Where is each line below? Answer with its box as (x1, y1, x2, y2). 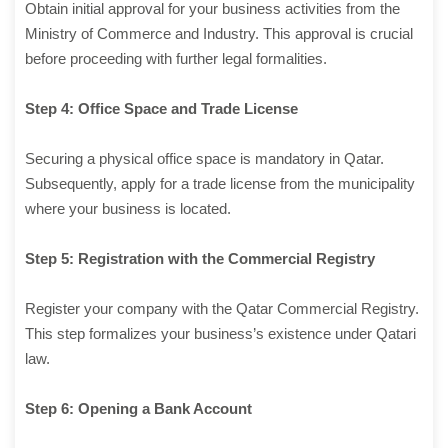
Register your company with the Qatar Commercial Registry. (25, 300, 419, 318)
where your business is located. (25, 200, 231, 218)
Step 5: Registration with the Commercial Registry (25, 250, 375, 268)
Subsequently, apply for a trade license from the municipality (25, 175, 415, 193)
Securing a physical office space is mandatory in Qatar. (25, 150, 384, 168)
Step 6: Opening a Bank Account (25, 400, 252, 418)
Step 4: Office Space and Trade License (25, 100, 298, 118)
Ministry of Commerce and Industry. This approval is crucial (25, 25, 413, 43)
